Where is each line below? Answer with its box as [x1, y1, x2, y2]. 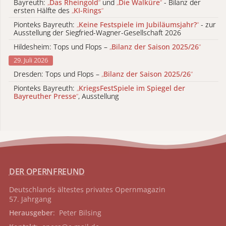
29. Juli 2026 [14, 55, 48, 65]
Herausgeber [9, 208, 53, 218]
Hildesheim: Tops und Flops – [14, 41, 109, 51]
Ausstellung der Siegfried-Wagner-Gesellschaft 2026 [14, 27, 181, 37]
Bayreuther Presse [14, 91, 76, 101]
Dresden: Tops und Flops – [14, 69, 101, 79]
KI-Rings [74, 5, 101, 15]
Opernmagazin [112, 185, 165, 195]
